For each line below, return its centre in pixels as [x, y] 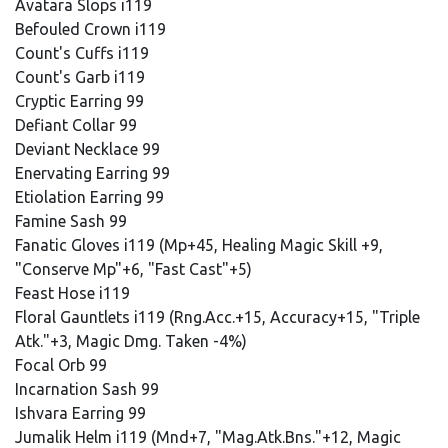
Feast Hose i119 [74, 293]
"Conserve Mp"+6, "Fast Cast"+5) [133, 269]
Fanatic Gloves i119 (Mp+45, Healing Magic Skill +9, [199, 245]
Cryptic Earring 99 [81, 101]
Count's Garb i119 [82, 77]
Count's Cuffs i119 [84, 53]
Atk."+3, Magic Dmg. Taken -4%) [131, 341]
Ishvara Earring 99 [82, 413]
